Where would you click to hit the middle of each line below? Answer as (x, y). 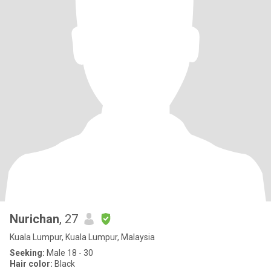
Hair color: (31, 264)
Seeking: (27, 253)
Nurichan (34, 219)
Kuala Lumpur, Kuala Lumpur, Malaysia (82, 237)
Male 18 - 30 (69, 253)
